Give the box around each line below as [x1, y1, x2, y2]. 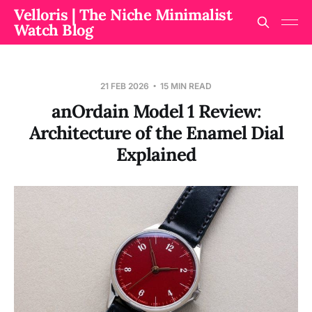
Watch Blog [14, 20, 93, 40]
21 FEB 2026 [100, 81, 151, 91]
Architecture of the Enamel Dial [29, 121, 283, 144]
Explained [116, 143, 196, 166]
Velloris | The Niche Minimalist [14, 5, 233, 24]
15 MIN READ [158, 81, 212, 91]
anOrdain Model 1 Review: [51, 100, 261, 123]
